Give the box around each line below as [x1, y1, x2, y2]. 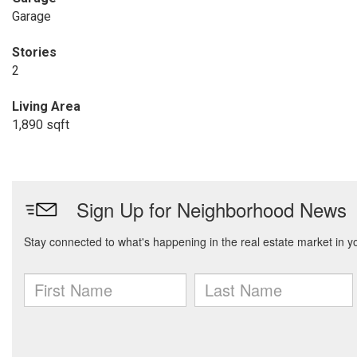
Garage [12, 9, 51, 24]
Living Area [12, 99, 80, 114]
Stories [12, 45, 57, 60]
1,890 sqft [12, 117, 69, 132]
